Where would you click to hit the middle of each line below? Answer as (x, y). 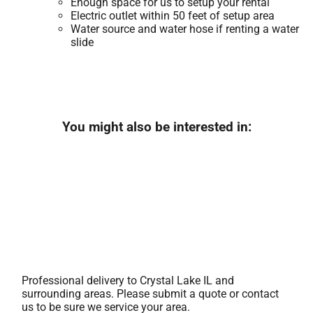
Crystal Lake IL (176, 281)
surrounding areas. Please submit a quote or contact (151, 294)
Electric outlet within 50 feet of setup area (173, 16)
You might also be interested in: (156, 128)
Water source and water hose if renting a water (185, 29)
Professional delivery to (81, 281)
